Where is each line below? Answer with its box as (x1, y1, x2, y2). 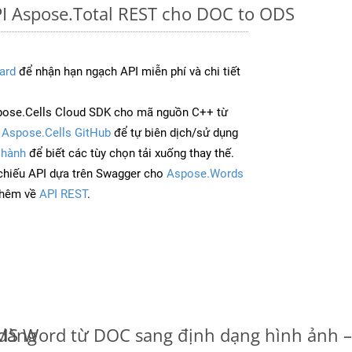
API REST (39, 186, 87, 201)
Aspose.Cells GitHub (2, 125, 111, 140)
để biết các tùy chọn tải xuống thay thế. (26, 145, 234, 160)
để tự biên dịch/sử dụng (111, 125, 238, 140)
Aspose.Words (167, 166, 244, 181)
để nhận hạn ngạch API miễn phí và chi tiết (16, 64, 240, 79)
